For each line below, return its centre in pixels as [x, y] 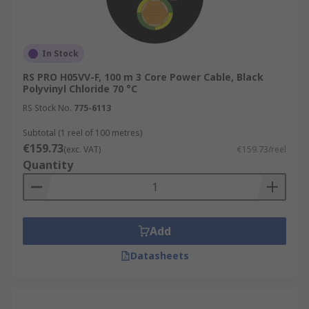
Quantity [48, 165]
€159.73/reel [262, 149]
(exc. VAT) [82, 149]
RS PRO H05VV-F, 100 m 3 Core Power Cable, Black [143, 77]
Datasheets [159, 256]
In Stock [60, 53]
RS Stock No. [47, 108]
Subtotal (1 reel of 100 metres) [82, 133]
